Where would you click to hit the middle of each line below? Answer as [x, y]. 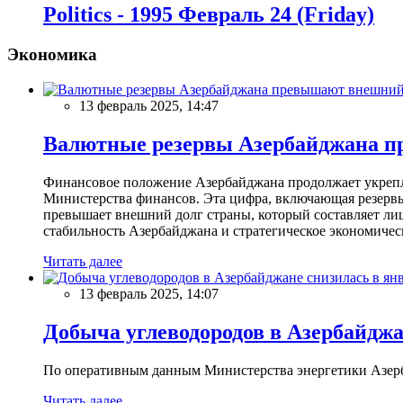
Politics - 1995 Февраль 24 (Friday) [209, 15]
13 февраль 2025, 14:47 [149, 106]
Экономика [52, 55]
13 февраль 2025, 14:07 [149, 293]
